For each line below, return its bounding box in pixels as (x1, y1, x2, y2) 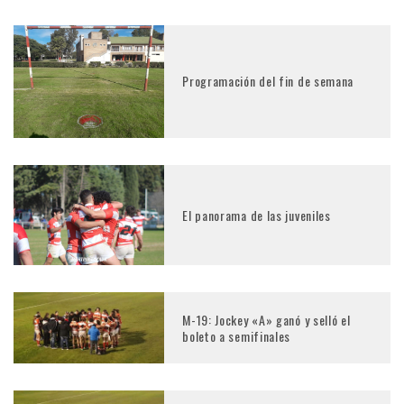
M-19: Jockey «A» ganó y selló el (182, 309, 351, 329)
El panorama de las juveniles (182, 205, 331, 225)
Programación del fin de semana (182, 71, 354, 91)
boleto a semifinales (182, 326, 291, 345)
